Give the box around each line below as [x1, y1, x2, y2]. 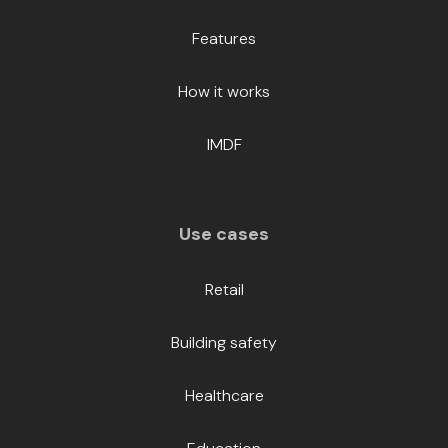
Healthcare [184, 385, 264, 407]
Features [192, 28, 256, 50]
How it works [178, 81, 270, 103]
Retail [204, 279, 244, 301]
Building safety [171, 332, 277, 354]
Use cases [179, 222, 269, 247]
